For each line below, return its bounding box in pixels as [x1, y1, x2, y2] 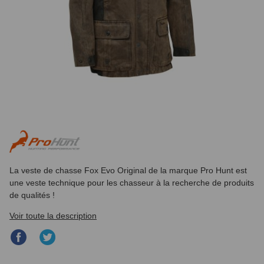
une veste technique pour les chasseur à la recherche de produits [9, 177, 254, 187]
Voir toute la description [9, 210, 97, 220]
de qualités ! [9, 190, 55, 200]
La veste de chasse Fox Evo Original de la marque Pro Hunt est [9, 165, 247, 175]
